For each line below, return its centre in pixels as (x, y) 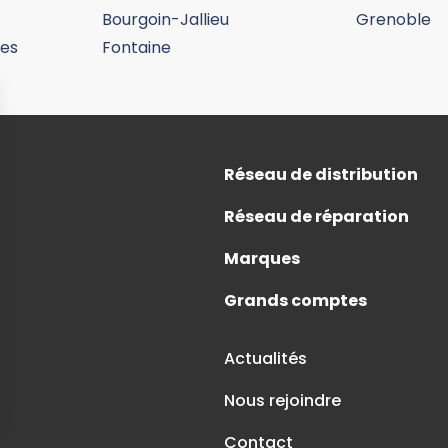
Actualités (265, 359)
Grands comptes (295, 301)
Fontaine (137, 48)
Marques (262, 259)
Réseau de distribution (321, 175)
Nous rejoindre (282, 401)
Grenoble (393, 20)
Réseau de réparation (316, 217)
